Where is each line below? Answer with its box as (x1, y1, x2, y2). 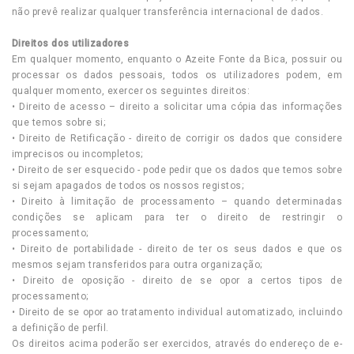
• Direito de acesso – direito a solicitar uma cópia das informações (12, 101, 342, 112)
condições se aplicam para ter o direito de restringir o (12, 212, 342, 223)
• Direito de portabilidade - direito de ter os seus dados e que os (12, 243, 342, 254)
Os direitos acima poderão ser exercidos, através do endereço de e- (12, 338, 342, 349)
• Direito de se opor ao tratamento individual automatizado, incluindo (12, 307, 342, 318)
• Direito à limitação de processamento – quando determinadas (12, 196, 342, 207)
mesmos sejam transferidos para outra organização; (12, 259, 262, 270)
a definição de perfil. (12, 322, 109, 333)
